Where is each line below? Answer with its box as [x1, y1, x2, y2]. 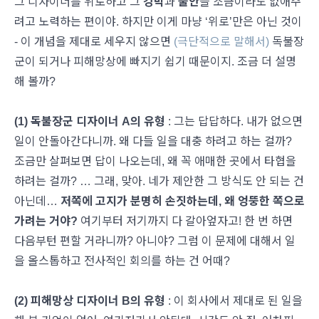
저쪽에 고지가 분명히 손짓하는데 [61, 195, 219, 207]
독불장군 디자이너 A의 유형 [31, 115, 165, 127]
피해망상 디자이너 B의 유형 [31, 295, 165, 307]
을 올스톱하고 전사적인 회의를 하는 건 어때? [14, 255, 230, 267]
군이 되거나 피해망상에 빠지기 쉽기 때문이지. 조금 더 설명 [14, 56, 296, 68]
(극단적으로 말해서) [174, 36, 269, 48]
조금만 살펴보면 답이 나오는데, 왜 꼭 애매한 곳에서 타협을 [14, 155, 296, 167]
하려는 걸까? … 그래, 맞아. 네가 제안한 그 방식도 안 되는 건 [14, 175, 304, 187]
